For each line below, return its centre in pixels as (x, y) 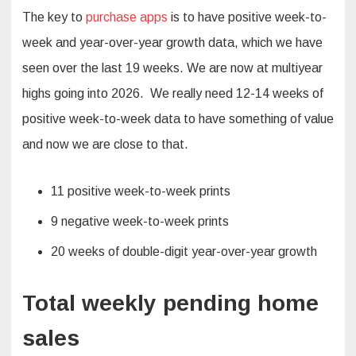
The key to (54, 17)
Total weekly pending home (170, 304)
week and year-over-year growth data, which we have (172, 43)
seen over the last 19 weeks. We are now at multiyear (172, 68)
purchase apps (127, 17)
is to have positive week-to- (247, 17)
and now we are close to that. (105, 145)
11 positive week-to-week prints (141, 192)
